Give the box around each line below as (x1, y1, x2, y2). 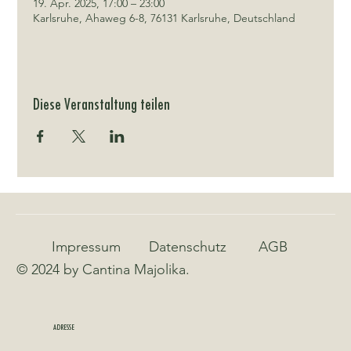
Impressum (52, 237, 121, 255)
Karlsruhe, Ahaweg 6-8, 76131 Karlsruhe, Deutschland (33, 11, 296, 26)
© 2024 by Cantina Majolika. (16, 261, 190, 279)
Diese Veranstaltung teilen (33, 96, 171, 114)
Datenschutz (149, 237, 227, 255)
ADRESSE (52, 323, 74, 331)
